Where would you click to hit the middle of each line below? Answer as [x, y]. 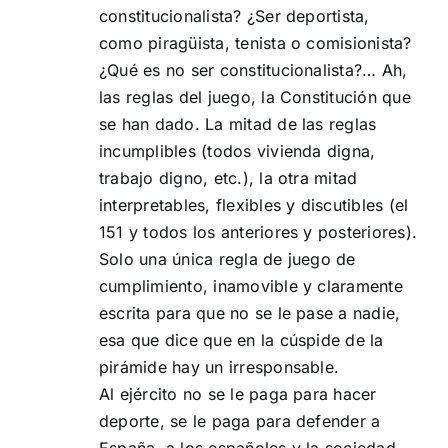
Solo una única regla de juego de [227, 259]
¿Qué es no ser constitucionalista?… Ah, [253, 70]
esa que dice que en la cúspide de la [241, 340]
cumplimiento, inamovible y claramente [251, 286]
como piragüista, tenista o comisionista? [255, 43]
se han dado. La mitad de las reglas [238, 124]
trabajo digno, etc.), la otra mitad [228, 178]
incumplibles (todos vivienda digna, [237, 151]
